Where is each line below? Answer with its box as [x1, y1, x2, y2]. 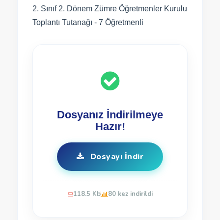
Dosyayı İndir [88, 151, 144, 162]
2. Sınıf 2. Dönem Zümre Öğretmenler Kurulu [32, 4, 187, 13]
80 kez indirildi [108, 190, 153, 198]
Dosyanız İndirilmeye [57, 109, 163, 121]
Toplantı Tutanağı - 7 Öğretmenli [32, 18, 143, 27]
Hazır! [95, 120, 125, 133]
